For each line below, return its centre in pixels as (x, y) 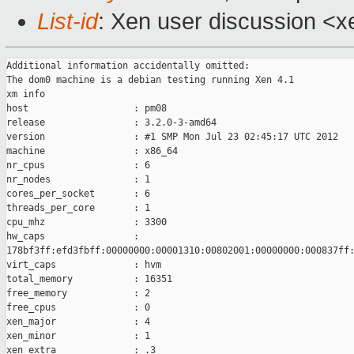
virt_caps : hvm (84, 265)
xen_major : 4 (78, 322)
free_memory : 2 (78, 294)
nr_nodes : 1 (78, 180)
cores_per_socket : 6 (78, 194)
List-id (68, 22)
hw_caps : (73, 237)
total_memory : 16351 (89, 279)
